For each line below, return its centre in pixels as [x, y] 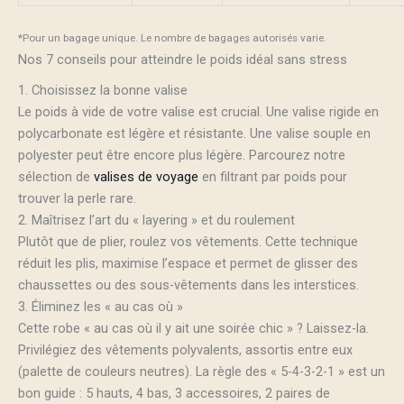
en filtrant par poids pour [273, 177]
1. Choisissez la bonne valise [103, 91]
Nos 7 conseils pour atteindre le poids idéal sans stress [183, 59]
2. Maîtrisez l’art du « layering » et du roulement [156, 220]
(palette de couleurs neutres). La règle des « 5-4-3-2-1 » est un [202, 372]
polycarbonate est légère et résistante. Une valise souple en [194, 134]
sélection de [56, 177]
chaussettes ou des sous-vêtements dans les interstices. [188, 285]
